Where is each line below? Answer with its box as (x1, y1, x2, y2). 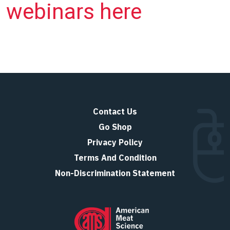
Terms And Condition (73, 152, 157, 163)
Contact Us (93, 106, 137, 117)
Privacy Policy (87, 137, 143, 147)
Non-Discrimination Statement (55, 168, 175, 178)
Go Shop (98, 122, 132, 132)
